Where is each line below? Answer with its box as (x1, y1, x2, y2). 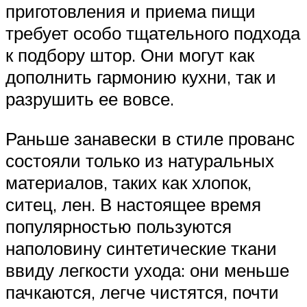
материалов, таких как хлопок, (5, 171, 251, 194)
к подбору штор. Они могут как (5, 44, 254, 66)
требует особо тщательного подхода (5, 22, 300, 45)
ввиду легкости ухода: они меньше (5, 259, 289, 282)
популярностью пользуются (5, 215, 232, 238)
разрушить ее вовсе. (5, 88, 174, 110)
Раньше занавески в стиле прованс (5, 127, 295, 150)
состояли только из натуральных (5, 149, 274, 172)
